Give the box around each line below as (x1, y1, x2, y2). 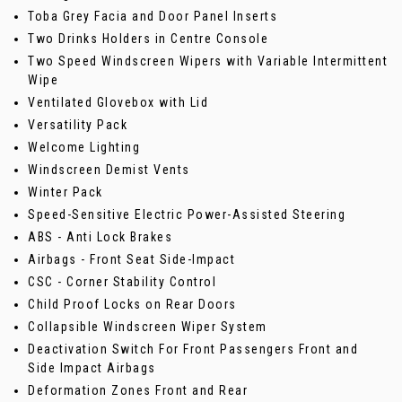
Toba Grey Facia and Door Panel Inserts (28, 9, 277, 24)
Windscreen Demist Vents (28, 162, 190, 178)
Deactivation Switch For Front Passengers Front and (28, 342, 358, 357)
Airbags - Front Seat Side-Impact (28, 252, 235, 267)
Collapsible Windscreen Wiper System (28, 319, 267, 335)
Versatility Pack (28, 118, 127, 133)
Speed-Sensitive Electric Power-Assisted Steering (28, 207, 345, 223)
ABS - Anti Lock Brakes (28, 230, 172, 245)
